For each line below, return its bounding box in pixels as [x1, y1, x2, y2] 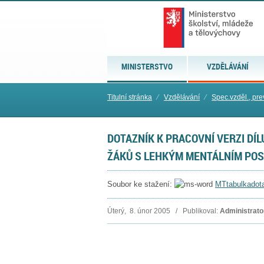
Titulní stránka [107, 93, 152, 101]
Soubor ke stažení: [107, 180, 174, 189]
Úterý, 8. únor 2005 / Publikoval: [107, 207, 220, 216]
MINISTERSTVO [121, 61, 173, 72]
